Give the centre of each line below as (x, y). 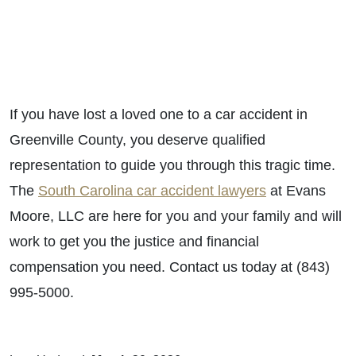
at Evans (296, 191)
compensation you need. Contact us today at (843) (170, 267)
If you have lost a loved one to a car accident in (159, 114)
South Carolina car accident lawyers (152, 191)
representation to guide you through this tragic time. (172, 165)
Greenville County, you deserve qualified (137, 140)
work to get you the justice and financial (134, 242)
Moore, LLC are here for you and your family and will (176, 216)
